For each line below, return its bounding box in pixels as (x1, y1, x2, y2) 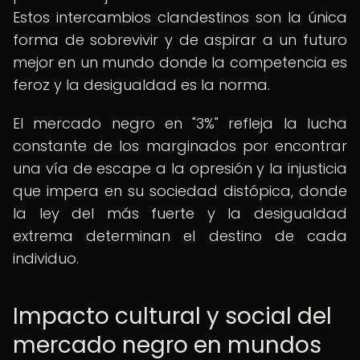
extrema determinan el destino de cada (13, 226, 347, 246)
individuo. (13, 248, 79, 268)
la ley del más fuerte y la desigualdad (13, 203, 347, 223)
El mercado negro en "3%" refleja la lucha (13, 113, 347, 133)
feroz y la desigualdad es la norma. (13, 75, 270, 95)
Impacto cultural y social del (13, 301, 332, 332)
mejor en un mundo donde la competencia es (13, 52, 347, 72)
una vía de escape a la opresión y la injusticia (13, 158, 347, 178)
